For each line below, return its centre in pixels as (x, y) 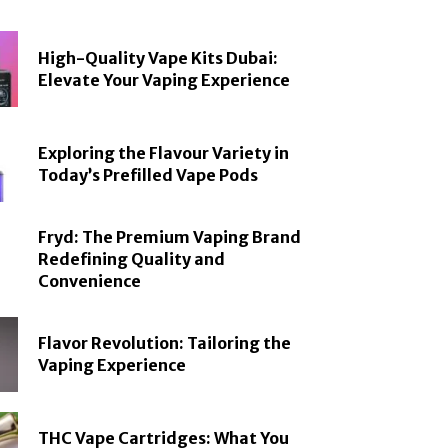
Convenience (90, 281)
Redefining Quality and (132, 259)
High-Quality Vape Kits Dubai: (158, 57)
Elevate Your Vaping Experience (164, 79)
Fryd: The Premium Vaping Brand (170, 237)
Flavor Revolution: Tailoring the (165, 343)
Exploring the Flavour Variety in (164, 153)
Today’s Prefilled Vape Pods (148, 175)
